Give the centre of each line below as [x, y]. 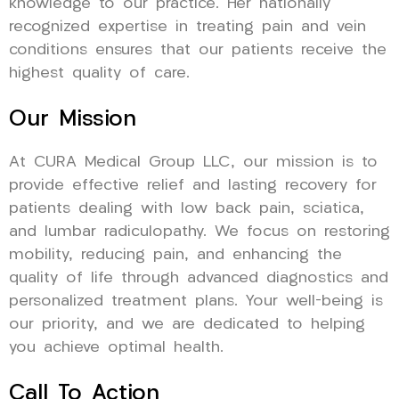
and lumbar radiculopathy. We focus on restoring [199, 232]
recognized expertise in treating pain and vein [187, 27]
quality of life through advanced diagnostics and [199, 278]
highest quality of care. [99, 73]
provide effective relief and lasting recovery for [193, 185]
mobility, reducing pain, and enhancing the [175, 255]
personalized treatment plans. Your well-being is [196, 301]
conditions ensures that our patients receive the [198, 50]
